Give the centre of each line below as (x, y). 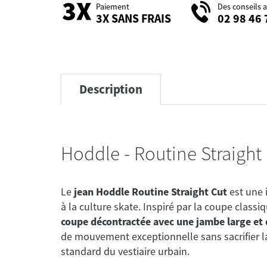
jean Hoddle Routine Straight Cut (150, 192)
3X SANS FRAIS (133, 18)
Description (111, 89)
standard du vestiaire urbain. (125, 251)
